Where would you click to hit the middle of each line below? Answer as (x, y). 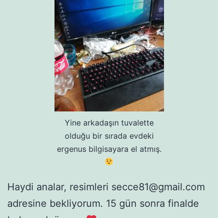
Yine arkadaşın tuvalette (109, 122)
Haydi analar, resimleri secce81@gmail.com (106, 187)
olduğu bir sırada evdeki (109, 136)
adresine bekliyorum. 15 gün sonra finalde (103, 203)
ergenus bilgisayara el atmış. (109, 149)
